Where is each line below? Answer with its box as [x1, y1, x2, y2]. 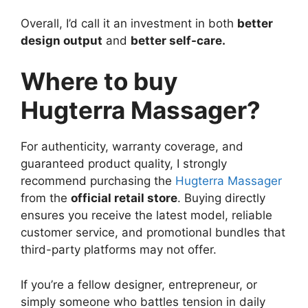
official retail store [71, 191, 177, 205]
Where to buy [21, 67, 178, 96]
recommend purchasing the [21, 174, 175, 188]
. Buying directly [177, 191, 265, 205]
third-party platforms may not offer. [21, 243, 217, 256]
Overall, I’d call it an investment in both [21, 16, 237, 30]
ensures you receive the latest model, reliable [21, 208, 272, 222]
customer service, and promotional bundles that [21, 225, 285, 239]
